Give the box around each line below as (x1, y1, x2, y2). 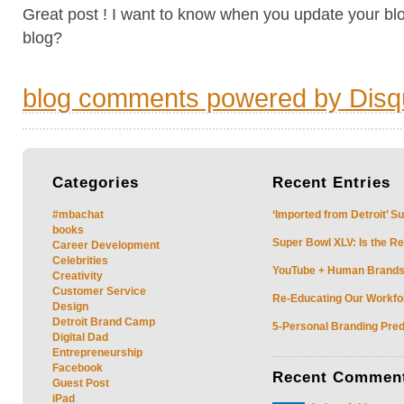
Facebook (52, 362, 103, 373)
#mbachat (52, 208, 104, 220)
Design (52, 300, 88, 312)
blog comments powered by (23, 83, 349, 113)
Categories (52, 172, 139, 191)
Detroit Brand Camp (52, 316, 155, 327)
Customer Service (52, 285, 146, 297)
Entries (333, 172, 390, 191)
